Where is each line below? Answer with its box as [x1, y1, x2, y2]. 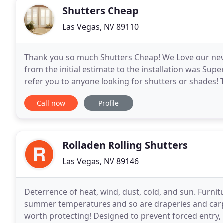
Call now [37, 98, 65, 108]
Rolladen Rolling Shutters [62, 138, 188, 152]
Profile [98, 98, 119, 108]
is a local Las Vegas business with [24, 88, 149, 99]
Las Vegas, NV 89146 [62, 156, 139, 167]
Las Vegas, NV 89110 [62, 21, 139, 32]
